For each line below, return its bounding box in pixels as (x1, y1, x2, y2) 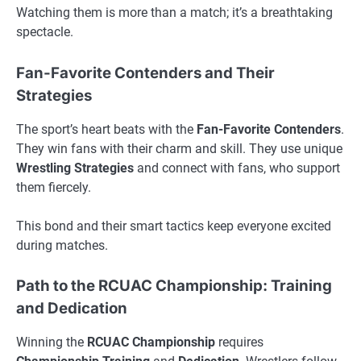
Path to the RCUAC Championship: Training (16, 276, 332, 295)
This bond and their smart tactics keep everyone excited (16, 218, 331, 234)
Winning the (16, 334, 87, 350)
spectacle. (16, 24, 73, 40)
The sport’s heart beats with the (16, 121, 197, 137)
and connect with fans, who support (134, 160, 340, 176)
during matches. (16, 237, 108, 253)
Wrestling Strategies (16, 160, 134, 176)
